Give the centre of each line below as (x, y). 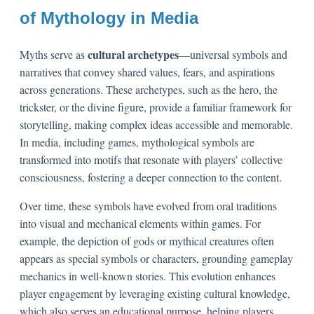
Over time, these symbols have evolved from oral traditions (148, 206)
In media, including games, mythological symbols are (137, 142)
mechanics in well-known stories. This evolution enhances (148, 276)
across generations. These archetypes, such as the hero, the (149, 89)
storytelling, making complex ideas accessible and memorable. (156, 124)
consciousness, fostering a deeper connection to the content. (151, 177)
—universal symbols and (233, 54)
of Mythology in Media (109, 18)
